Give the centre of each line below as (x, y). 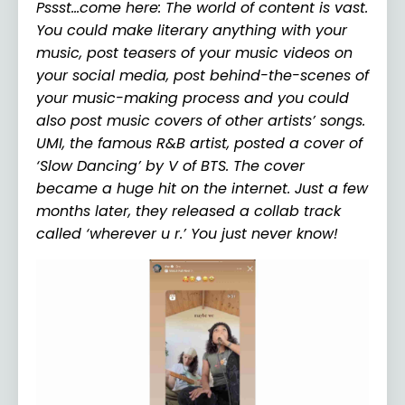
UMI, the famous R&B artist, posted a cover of (199, 143)
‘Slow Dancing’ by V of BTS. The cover (170, 165)
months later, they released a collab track (188, 211)
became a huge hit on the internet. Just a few (202, 188)
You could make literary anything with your (192, 30)
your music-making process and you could (193, 98)
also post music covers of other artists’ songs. (201, 120)
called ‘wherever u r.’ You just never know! (187, 233)
